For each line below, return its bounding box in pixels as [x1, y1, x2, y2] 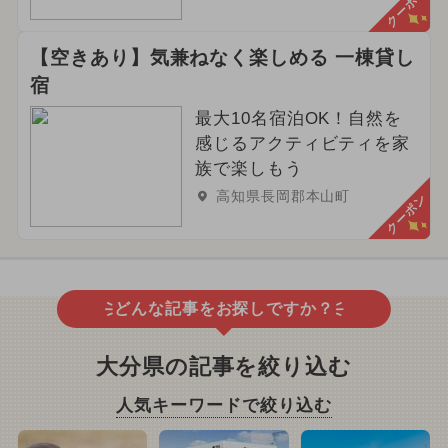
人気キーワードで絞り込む [116, 395, 332, 415]
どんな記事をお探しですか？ [113, 300, 335, 318]
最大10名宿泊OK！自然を [194, 108, 403, 128]
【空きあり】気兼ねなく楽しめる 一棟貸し [29, 46, 415, 68]
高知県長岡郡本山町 [215, 188, 351, 205]
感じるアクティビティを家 [194, 133, 411, 153]
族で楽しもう [194, 158, 303, 178]
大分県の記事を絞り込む [95, 354, 353, 379]
